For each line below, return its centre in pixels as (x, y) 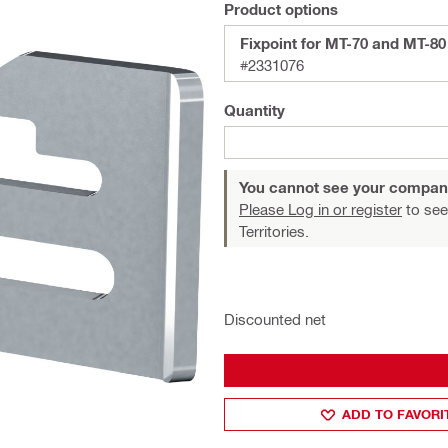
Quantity (254, 110)
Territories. (274, 231)
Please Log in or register (320, 209)
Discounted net (275, 319)
